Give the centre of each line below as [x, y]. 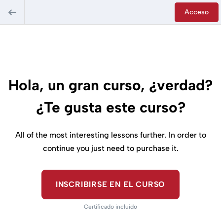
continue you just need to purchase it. [110, 148]
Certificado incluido [110, 207]
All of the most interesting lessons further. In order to [110, 135]
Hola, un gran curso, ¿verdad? [110, 85]
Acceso [197, 12]
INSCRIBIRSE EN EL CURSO [110, 184]
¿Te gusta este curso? [110, 107]
